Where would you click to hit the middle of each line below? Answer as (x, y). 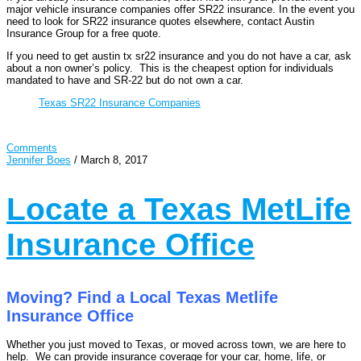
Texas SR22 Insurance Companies (120, 102)
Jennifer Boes (39, 160)
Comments (32, 147)
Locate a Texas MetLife (179, 209)
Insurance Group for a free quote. (84, 33)
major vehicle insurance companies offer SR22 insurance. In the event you (180, 9)
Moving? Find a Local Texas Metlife (142, 298)
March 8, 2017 (114, 160)
